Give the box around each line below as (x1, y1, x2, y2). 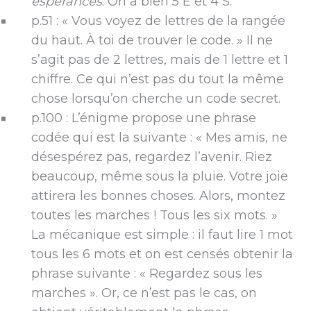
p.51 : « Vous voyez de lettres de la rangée (31, 12, 285, 28)
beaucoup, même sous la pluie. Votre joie (31, 168, 288, 184)
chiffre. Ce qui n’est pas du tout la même (31, 71, 284, 87)
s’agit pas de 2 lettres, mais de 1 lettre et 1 (31, 51, 288, 67)
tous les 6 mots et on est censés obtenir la (31, 246, 293, 262)
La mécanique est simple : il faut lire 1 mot (31, 226, 293, 242)
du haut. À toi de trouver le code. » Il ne (31, 32, 273, 48)
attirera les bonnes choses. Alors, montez (31, 187, 285, 203)
